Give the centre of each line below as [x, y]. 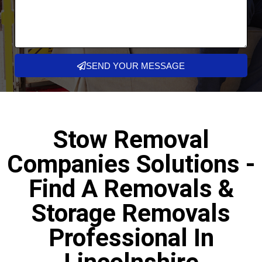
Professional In [131, 238]
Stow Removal [131, 139]
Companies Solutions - [131, 164]
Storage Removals [131, 213]
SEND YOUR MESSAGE [135, 65]
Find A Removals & [131, 189]
